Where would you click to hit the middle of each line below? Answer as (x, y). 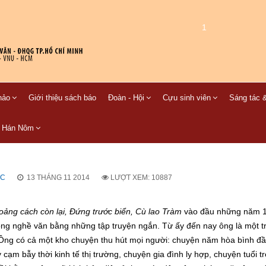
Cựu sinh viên (187, 98)
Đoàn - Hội (126, 98)
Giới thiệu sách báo (62, 98)
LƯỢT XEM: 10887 (141, 178)
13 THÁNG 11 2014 (58, 178)
